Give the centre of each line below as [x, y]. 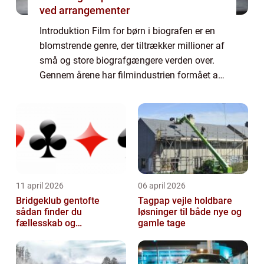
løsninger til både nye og [190, 212]
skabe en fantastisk [80, 90]
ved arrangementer [85, 11]
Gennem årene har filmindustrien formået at [130, 75]
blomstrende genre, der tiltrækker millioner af [132, 46]
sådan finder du [49, 212]
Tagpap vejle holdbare [166, 201]
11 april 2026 [40, 186]
